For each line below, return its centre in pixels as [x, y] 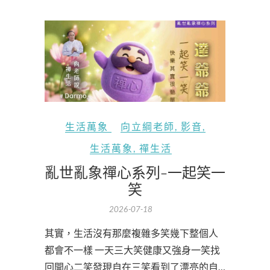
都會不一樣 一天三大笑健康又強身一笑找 [132, 250]
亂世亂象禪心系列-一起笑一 [135, 172]
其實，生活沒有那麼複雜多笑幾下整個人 [131, 233]
